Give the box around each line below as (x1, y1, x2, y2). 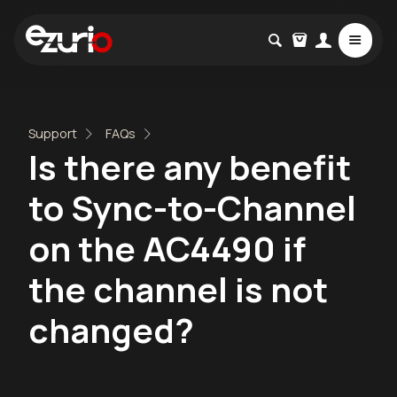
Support (28, 125, 77, 142)
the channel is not (28, 266, 328, 313)
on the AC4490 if (28, 225, 306, 272)
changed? (28, 307, 194, 354)
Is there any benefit (28, 144, 351, 191)
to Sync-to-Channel (28, 184, 356, 231)
